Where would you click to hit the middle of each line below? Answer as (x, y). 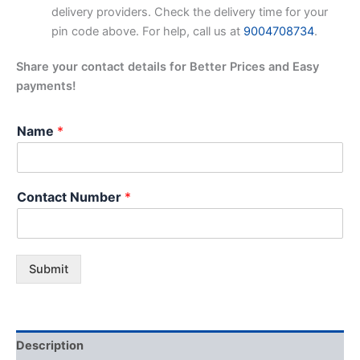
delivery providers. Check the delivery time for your (189, 12)
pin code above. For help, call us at (147, 31)
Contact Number (71, 196)
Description (50, 346)
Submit (49, 269)
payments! (46, 86)
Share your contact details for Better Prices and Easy (168, 66)
